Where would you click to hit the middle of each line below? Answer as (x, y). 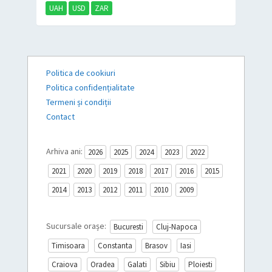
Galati (137, 265)
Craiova (64, 265)
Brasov (156, 246)
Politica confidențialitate (90, 87)
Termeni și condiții (78, 102)
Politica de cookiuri (80, 73)
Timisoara (68, 246)
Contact (60, 116)
